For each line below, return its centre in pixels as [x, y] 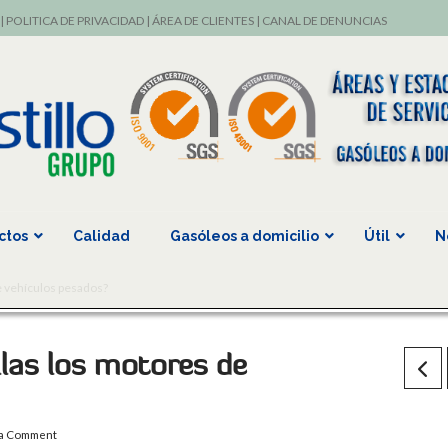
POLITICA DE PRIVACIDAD [74, 20]
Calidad [101, 236]
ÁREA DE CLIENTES [202, 20]
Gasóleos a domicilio [244, 236]
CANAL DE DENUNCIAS [324, 20]
